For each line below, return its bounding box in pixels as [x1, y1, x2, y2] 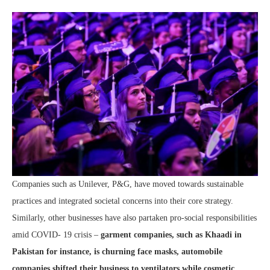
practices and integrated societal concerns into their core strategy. [12, 196, 233, 206]
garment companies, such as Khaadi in [101, 230, 242, 240]
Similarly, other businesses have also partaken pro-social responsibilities [12, 213, 257, 223]
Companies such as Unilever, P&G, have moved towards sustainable [12, 180, 243, 189]
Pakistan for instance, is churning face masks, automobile [12, 247, 222, 257]
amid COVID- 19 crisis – [12, 230, 101, 240]
